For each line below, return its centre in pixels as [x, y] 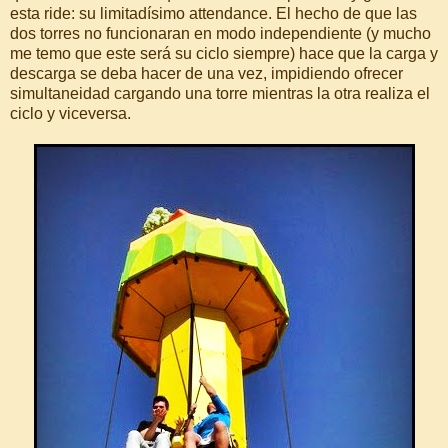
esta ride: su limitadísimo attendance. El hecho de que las [213, 14]
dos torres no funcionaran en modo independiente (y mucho [220, 34]
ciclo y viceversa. [70, 114]
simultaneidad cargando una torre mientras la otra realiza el [220, 94]
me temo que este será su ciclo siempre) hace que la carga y [224, 54]
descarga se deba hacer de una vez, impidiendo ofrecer [206, 74]
